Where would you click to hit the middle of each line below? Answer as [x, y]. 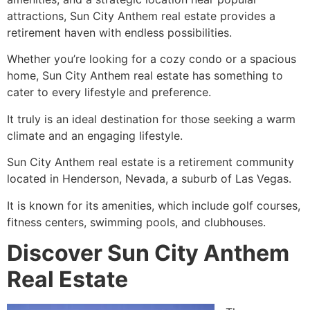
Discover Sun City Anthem [148, 253]
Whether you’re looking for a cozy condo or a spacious [152, 59]
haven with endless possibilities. [146, 32]
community [263, 162]
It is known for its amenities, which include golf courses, [154, 205]
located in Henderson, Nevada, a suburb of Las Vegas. [149, 179]
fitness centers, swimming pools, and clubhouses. [136, 222]
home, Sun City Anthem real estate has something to [145, 76]
